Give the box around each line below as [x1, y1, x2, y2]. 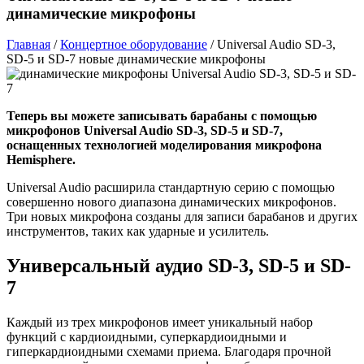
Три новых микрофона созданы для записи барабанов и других [6, 210, 357, 224]
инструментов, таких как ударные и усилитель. [6, 224, 269, 239]
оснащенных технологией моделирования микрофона [6, 138, 322, 153]
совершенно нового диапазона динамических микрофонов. [6, 195, 336, 210]
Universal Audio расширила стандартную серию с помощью [6, 180, 335, 195]
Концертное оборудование [60, 37, 207, 52]
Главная [6, 37, 50, 52]
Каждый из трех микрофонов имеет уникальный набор [6, 315, 313, 330]
